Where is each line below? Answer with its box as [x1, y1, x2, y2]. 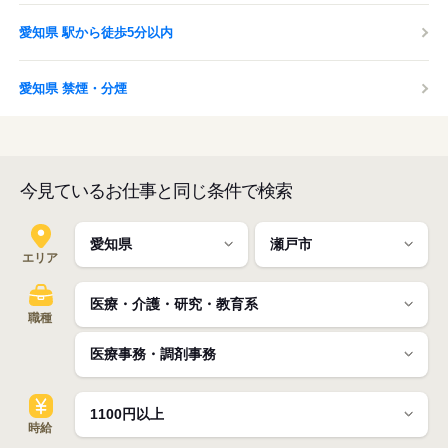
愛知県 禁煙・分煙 [19, 81, 127, 96]
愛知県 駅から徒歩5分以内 [19, 25, 173, 40]
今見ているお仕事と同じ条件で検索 [20, 181, 292, 201]
